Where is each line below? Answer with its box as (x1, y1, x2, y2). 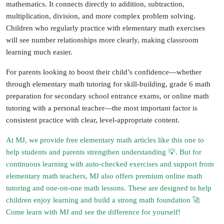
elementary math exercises (122, 23, 205, 32)
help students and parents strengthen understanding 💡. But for (6, 147, 201, 156)
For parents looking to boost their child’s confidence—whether (6, 67, 201, 76)
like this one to (156, 135, 204, 144)
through (6, 79, 32, 88)
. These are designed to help (124, 183, 211, 192)
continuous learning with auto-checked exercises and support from (6, 159, 214, 168)
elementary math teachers (6, 171, 85, 180)
